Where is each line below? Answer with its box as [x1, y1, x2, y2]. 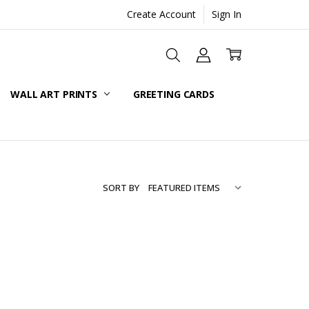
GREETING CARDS [132, 87, 215, 101]
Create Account [127, 7, 197, 21]
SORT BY [103, 181, 139, 195]
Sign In [212, 7, 242, 21]
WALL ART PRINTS [10, 87, 100, 101]
